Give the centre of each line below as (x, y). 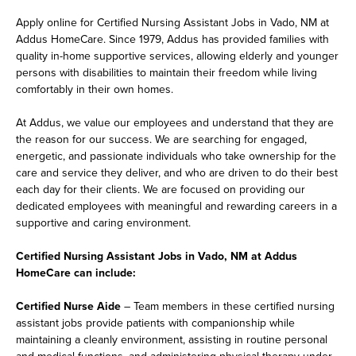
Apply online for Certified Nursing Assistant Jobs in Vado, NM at (172, 23)
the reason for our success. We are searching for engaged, (161, 139)
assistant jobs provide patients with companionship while (155, 323)
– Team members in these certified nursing (228, 306)
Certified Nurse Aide (68, 306)
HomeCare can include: (76, 273)
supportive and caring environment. (103, 223)
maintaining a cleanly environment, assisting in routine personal (172, 340)
